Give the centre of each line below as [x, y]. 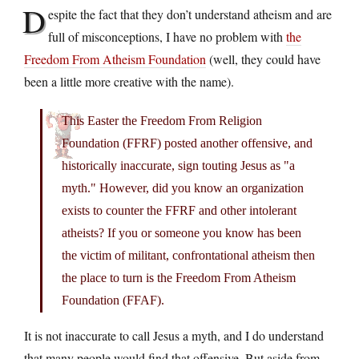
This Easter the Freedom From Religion [162, 120]
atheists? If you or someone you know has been [182, 232]
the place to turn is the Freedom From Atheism [179, 277]
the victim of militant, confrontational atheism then [188, 255]
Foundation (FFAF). [113, 300]
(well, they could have [263, 58]
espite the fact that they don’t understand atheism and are [190, 14]
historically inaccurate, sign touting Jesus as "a [178, 165]
